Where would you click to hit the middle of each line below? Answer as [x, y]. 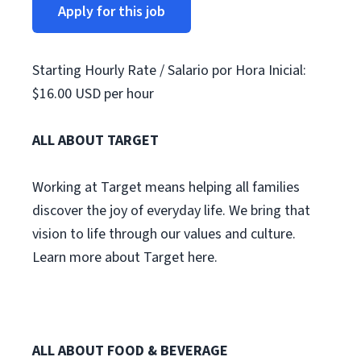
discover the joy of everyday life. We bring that [171, 211]
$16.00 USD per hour [93, 94]
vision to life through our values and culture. [164, 234]
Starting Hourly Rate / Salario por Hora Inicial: [169, 71]
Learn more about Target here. [125, 257]
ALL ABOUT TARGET [95, 141]
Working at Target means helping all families [166, 187]
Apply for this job [112, 12]
